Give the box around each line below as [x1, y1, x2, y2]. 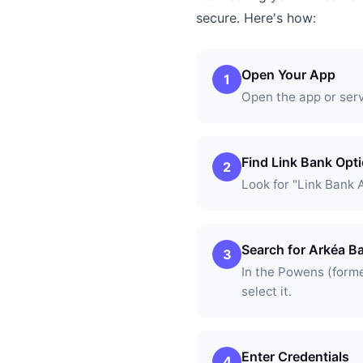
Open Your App [241, 66, 335, 83]
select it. [241, 284, 292, 299]
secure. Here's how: [196, 10, 316, 26]
